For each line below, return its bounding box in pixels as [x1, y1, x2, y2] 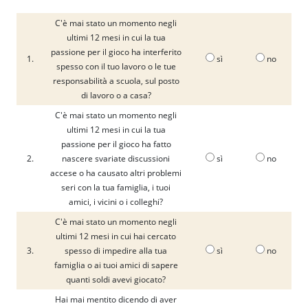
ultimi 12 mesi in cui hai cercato [56, 230, 176, 242]
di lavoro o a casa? [80, 89, 151, 101]
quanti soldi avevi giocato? [66, 274, 166, 285]
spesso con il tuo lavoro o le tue [56, 60, 176, 72]
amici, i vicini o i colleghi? [69, 196, 163, 208]
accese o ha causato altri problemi [50, 167, 181, 179]
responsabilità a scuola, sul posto [52, 75, 179, 87]
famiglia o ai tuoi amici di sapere [54, 259, 178, 271]
